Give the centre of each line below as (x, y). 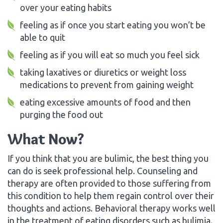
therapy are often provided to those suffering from (109, 183)
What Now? (46, 139)
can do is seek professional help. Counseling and (103, 170)
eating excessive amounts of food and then (105, 102)
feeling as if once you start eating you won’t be (113, 25)
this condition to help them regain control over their (111, 195)
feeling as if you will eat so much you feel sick (110, 55)
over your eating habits (66, 7)
